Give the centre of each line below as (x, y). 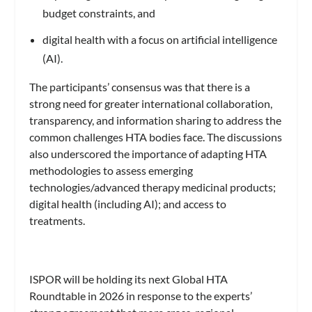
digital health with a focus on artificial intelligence (159, 39)
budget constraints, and (100, 13)
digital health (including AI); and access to (128, 203)
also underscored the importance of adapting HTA (148, 153)
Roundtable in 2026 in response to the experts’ (141, 295)
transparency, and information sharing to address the (156, 120)
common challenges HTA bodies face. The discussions (156, 136)
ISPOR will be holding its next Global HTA (129, 279)
